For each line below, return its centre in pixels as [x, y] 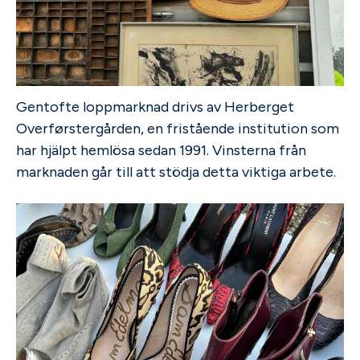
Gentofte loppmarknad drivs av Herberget [155, 107]
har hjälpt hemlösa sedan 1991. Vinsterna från [161, 151]
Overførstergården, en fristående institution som [178, 129]
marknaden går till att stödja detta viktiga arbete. [176, 172]
